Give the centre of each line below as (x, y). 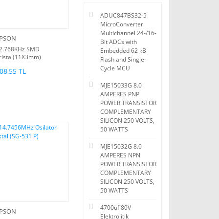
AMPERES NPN (120, 155)
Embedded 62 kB (123, 51)
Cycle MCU (115, 68)
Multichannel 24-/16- (128, 33)
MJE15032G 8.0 (121, 147)
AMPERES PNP (120, 94)
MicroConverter (122, 24)
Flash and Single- (123, 60)
